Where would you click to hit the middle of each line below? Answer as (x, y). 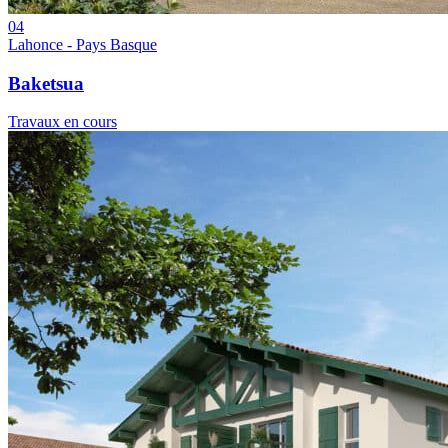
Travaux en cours (62, 122)
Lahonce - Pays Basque (82, 44)
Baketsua (46, 83)
